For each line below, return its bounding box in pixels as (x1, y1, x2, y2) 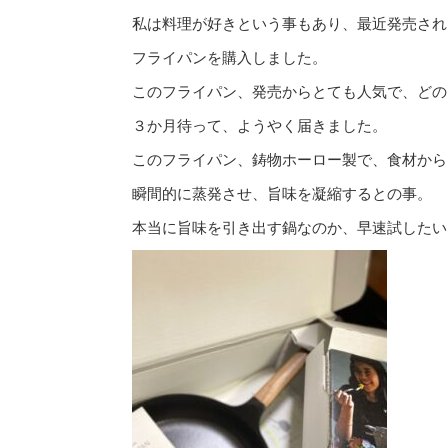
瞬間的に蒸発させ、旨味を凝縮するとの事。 (132, 185, 432, 203)
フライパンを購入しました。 (132, 49, 327, 67)
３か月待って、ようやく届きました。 (132, 117, 387, 135)
